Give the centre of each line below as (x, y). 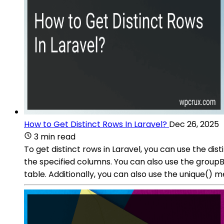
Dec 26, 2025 (194, 124)
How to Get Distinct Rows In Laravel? (95, 124)
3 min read (55, 136)
